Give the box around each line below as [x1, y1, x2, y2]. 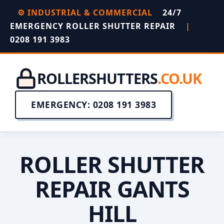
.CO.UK [157, 68, 201, 88]
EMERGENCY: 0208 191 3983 [31, 98, 156, 110]
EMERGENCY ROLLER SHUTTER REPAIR [10, 20, 178, 31]
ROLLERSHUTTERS [37, 68, 157, 88]
